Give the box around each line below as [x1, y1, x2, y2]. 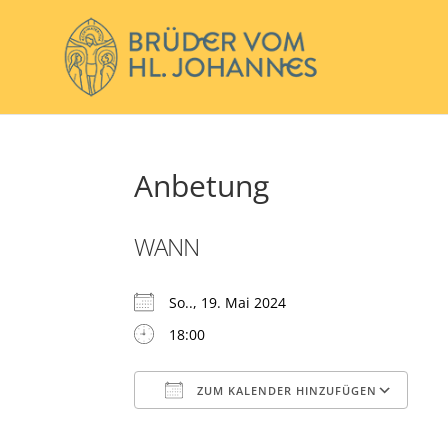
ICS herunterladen [169, 419, 293, 438]
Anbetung [134, 165, 270, 206]
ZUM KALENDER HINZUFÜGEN [193, 383, 378, 398]
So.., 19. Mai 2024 [169, 293, 303, 312]
